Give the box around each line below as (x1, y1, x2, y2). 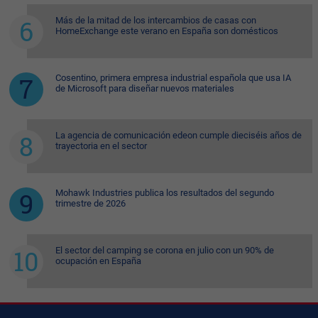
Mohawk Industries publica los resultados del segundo (55, 187, 274, 199)
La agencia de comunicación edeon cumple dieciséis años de (55, 130, 302, 141)
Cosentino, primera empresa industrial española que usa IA (55, 72, 291, 84)
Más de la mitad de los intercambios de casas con (55, 15, 256, 26)
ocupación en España (55, 256, 141, 267)
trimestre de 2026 (55, 198, 126, 209)
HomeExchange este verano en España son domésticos (55, 26, 278, 37)
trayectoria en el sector (55, 141, 147, 152)
